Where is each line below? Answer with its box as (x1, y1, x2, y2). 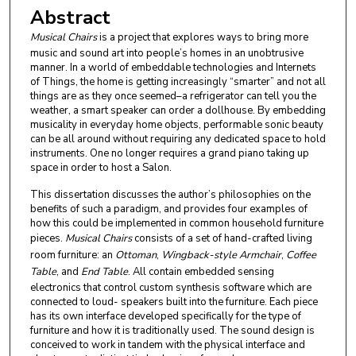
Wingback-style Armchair (161, 248, 281, 263)
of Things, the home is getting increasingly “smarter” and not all (29, 74, 326, 89)
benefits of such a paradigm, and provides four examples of (29, 202, 308, 217)
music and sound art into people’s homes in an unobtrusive (29, 45, 304, 60)
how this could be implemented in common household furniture (29, 216, 323, 231)
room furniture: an (29, 248, 115, 263)
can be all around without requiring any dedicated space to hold (29, 131, 326, 146)
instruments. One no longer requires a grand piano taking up (29, 145, 309, 161)
